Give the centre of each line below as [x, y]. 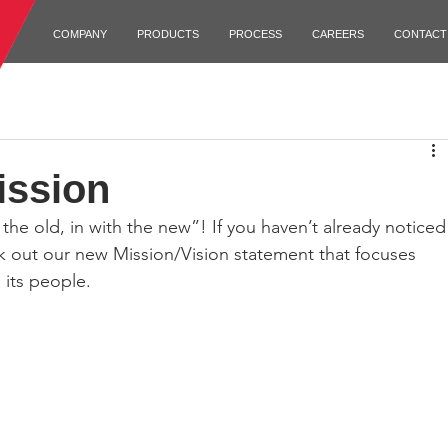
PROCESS [255, 34]
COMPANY [79, 34]
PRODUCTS [167, 34]
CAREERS [337, 34]
